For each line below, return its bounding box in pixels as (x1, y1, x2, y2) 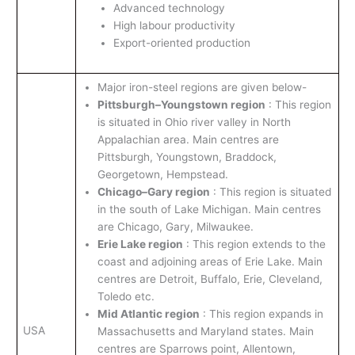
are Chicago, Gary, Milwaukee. (97, 219, 254, 233)
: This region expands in (199, 307, 323, 320)
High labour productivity (113, 18, 235, 32)
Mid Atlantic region (97, 307, 200, 320)
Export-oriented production (113, 36, 250, 49)
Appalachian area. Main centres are (97, 132, 279, 146)
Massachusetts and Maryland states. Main (97, 324, 314, 338)
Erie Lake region (97, 237, 183, 250)
